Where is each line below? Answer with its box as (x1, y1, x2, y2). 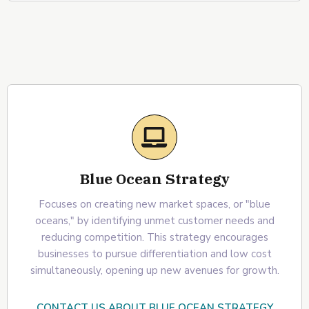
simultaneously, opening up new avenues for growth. (30, 263, 279, 277)
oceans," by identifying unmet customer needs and (34, 213, 275, 228)
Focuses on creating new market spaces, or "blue (39, 197, 270, 211)
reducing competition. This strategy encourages (41, 230, 268, 244)
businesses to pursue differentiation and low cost (37, 246, 272, 261)
